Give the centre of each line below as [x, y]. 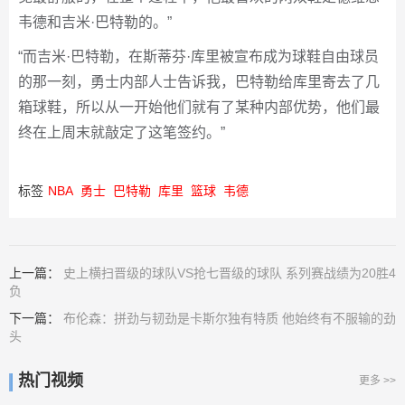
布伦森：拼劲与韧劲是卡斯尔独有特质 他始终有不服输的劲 [230, 319]
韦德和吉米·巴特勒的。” [95, 23]
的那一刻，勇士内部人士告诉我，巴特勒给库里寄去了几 [199, 82]
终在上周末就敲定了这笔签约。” [122, 133]
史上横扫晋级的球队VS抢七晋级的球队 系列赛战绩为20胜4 [230, 273]
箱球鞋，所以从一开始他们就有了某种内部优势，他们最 [199, 108]
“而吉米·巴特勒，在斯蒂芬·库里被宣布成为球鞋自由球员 [198, 57]
